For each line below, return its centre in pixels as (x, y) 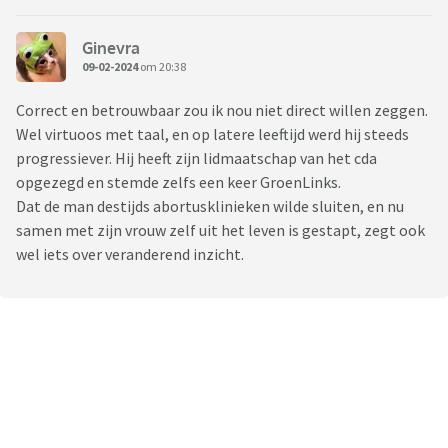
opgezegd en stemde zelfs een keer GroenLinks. (180, 182)
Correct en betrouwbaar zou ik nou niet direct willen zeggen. (222, 110)
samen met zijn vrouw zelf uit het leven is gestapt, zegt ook (220, 230)
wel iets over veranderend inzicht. (131, 254)
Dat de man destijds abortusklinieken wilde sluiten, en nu (210, 206)
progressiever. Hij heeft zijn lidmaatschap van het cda (196, 158)
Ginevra (111, 47)
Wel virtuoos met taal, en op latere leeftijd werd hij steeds (212, 134)
